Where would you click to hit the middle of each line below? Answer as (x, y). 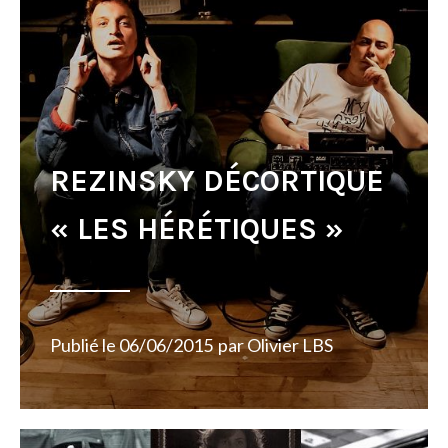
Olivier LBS (290, 345)
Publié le (84, 345)
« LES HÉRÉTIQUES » (197, 229)
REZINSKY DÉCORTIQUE (217, 181)
